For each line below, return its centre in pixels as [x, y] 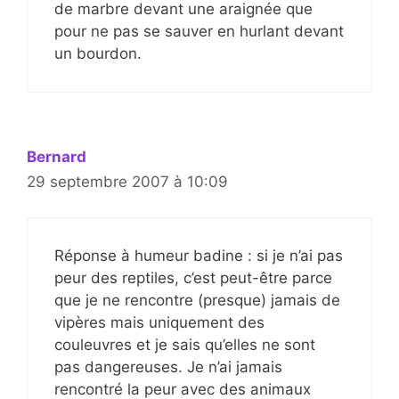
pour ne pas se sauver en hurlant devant [199, 31]
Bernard [57, 156]
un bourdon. [98, 53]
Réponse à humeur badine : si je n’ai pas [199, 256]
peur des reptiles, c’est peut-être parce [193, 278]
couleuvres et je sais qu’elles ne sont [185, 345]
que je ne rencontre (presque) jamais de [197, 301]
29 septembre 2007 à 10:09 [127, 181]
